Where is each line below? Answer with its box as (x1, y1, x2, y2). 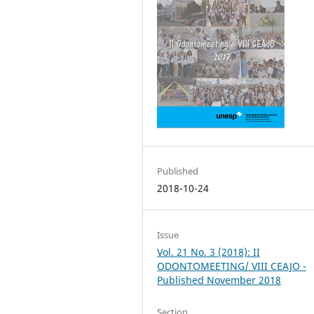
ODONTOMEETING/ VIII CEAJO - (157, 259, 307, 273)
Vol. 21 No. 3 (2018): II (157, 245, 261, 259)
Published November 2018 (157, 273, 282, 287)
